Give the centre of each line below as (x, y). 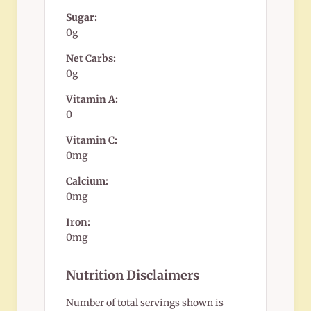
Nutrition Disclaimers (133, 276)
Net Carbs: (91, 59)
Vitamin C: (92, 141)
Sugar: (82, 18)
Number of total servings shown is (145, 303)
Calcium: (87, 182)
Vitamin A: (92, 100)
